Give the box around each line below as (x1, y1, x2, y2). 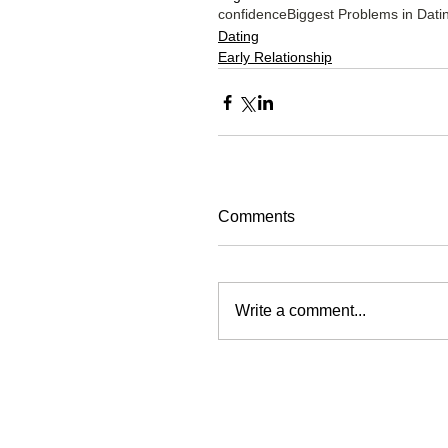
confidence (218, 6, 287, 23)
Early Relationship (218, 49, 332, 66)
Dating (218, 28, 259, 45)
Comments (218, 208, 295, 226)
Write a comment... (235, 302, 366, 320)
